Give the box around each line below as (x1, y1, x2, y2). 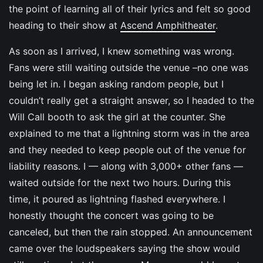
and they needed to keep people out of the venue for (9, 143, 246, 156)
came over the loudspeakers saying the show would (9, 242, 240, 254)
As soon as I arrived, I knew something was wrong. (9, 45, 234, 57)
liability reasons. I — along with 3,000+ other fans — (9, 160, 243, 172)
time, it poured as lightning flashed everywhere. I (9, 193, 225, 205)
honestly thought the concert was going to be (9, 209, 214, 221)
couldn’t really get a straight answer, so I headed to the (9, 94, 254, 106)
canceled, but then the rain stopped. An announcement (9, 225, 252, 238)
